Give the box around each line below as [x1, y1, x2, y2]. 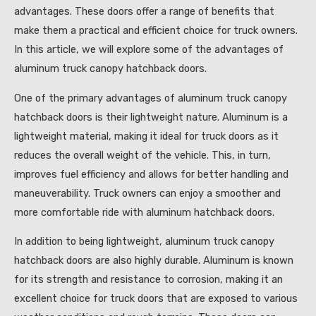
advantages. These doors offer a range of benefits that [14, 5, 274, 18]
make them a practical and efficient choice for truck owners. [14, 24, 298, 37]
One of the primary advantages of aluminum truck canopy [14, 91, 287, 104]
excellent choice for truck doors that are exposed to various [14, 292, 298, 305]
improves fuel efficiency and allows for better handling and [14, 167, 288, 181]
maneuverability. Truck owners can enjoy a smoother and [14, 186, 281, 200]
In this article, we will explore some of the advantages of [14, 43, 284, 56]
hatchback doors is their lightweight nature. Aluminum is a [14, 110, 288, 123]
